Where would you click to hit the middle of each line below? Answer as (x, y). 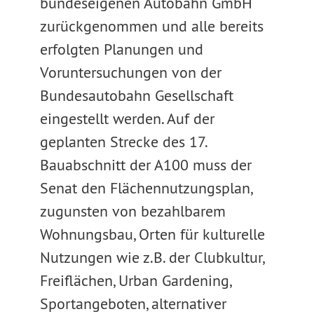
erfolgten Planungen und (121, 49)
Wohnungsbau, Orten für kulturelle (152, 234)
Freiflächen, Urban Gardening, (135, 280)
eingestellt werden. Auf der (127, 118)
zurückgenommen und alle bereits (151, 26)
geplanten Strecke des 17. (123, 142)
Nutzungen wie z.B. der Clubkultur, (151, 257)
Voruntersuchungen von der (130, 72)
